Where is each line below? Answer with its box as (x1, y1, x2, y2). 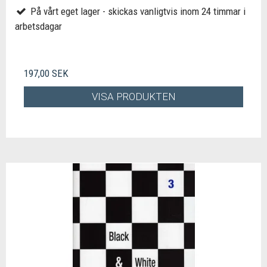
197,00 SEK (24, 67, 69, 79)
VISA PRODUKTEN (91, 91, 176, 103)
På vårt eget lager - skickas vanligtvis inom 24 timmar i (27, 5, 246, 17)
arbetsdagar (15, 20, 62, 32)
